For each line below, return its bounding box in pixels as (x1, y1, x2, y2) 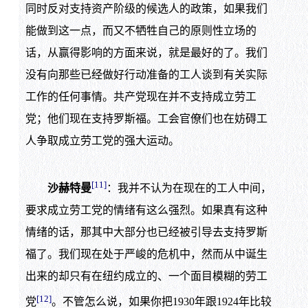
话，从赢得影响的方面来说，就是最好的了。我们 (25, 46, 267, 58)
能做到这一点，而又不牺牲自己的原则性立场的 (25, 24, 256, 36)
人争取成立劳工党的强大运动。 (25, 134, 179, 146)
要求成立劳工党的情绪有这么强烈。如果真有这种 (25, 204, 267, 217)
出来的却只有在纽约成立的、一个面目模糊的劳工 (25, 270, 267, 283)
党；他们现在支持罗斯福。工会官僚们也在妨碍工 (25, 112, 267, 124)
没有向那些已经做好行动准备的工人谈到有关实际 (25, 68, 267, 80)
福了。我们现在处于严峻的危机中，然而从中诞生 (25, 248, 267, 261)
